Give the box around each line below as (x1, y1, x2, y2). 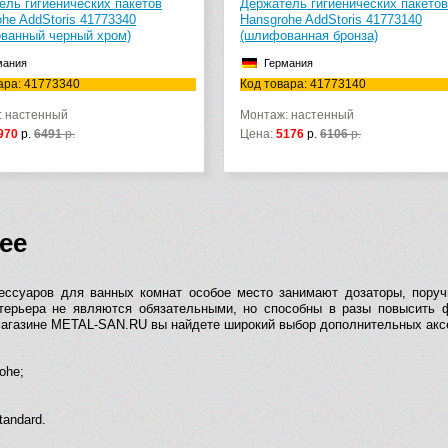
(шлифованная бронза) (240, 28, 378, 44)
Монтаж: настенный (240, 108, 354, 123)
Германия (264, 57, 313, 70)
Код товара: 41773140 (240, 77, 366, 92)
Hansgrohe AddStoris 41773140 (240, 12, 422, 28)
